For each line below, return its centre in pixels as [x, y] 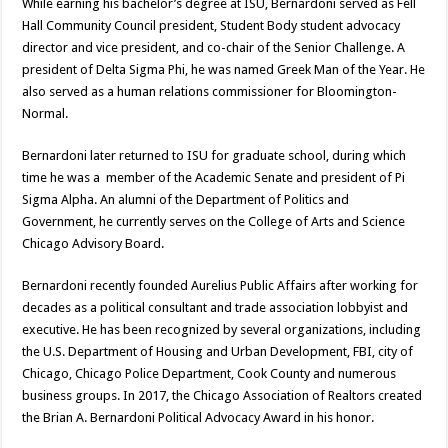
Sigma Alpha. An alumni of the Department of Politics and [186, 199]
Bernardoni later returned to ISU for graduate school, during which [214, 155]
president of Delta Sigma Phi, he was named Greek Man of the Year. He [224, 69]
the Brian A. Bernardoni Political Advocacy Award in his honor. [198, 417]
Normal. [45, 113]
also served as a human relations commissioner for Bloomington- [210, 91]
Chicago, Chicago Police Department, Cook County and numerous [209, 373]
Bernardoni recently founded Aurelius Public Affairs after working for [220, 285]
